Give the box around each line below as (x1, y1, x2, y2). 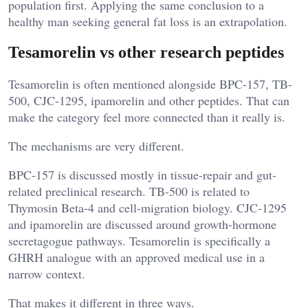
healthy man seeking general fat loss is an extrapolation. (8, 13, 287, 30)
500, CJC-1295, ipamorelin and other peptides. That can (8, 92, 289, 109)
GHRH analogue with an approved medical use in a (8, 249, 265, 266)
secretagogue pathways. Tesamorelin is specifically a (8, 232, 270, 250)
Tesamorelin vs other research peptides (8, 43, 284, 62)
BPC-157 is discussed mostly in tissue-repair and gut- (8, 166, 276, 184)
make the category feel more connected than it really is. (8, 109, 285, 126)
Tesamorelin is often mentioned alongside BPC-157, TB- (8, 76, 292, 93)
